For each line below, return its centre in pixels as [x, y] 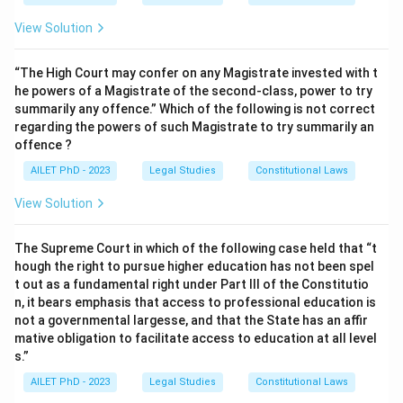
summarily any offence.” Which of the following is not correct [195, 109]
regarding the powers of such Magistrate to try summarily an [194, 127]
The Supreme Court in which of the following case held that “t [196, 248]
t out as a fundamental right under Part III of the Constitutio [192, 284]
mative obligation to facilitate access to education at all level [196, 338]
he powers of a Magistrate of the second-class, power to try [193, 91]
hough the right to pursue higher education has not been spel [194, 266]
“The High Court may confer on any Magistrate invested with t [196, 73]
